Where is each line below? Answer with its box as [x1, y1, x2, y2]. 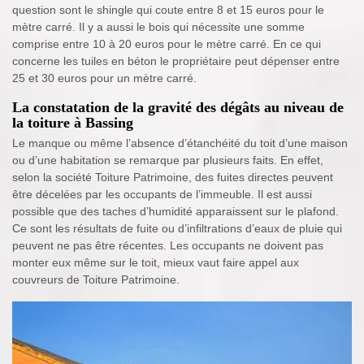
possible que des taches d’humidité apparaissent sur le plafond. [12, 205, 339, 218]
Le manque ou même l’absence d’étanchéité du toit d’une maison [12, 136, 348, 149]
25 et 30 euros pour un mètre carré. [12, 71, 197, 84]
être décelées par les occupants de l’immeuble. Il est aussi [12, 188, 312, 201]
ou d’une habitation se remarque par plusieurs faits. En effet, [12, 154, 323, 167]
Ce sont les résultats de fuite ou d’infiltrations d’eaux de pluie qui [12, 222, 342, 235]
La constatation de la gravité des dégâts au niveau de [12, 99, 344, 115]
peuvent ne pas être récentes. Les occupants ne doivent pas [12, 239, 323, 252]
